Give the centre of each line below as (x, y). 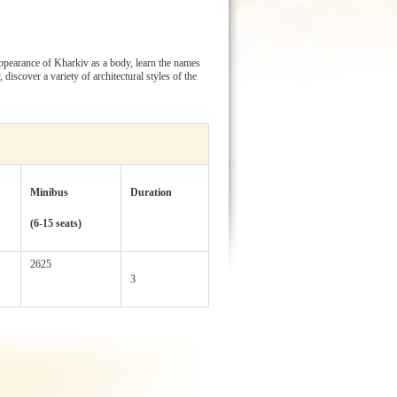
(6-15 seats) (56, 223)
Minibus (49, 192)
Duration (151, 192)
